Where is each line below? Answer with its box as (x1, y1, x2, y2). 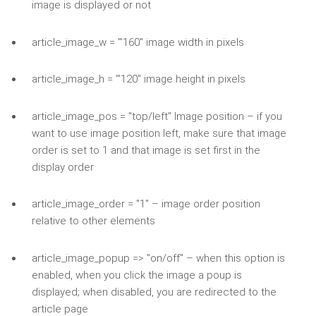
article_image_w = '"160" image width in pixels (31, 35, 244, 49)
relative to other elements (31, 214, 155, 228)
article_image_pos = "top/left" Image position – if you (31, 109, 282, 123)
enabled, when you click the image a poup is (31, 268, 242, 281)
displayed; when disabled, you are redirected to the (31, 285, 276, 298)
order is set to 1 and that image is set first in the (31, 143, 260, 157)
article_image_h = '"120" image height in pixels (31, 73, 245, 86)
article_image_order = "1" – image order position (31, 197, 260, 211)
